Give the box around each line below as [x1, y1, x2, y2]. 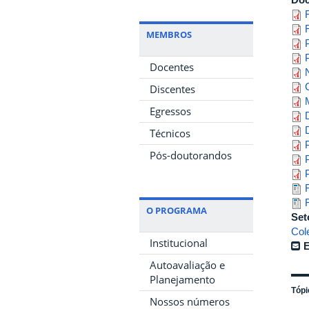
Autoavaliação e [150, 257, 225, 272]
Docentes [150, 59, 194, 74]
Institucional [150, 235, 208, 250]
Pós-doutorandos [150, 148, 232, 162]
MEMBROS [146, 28, 192, 41]
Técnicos [150, 126, 190, 140]
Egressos [150, 103, 191, 118]
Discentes [150, 81, 195, 96]
